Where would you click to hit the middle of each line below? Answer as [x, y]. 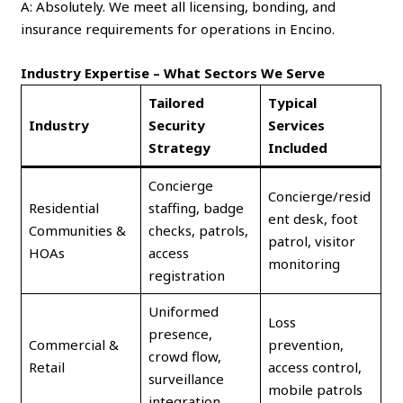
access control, [314, 367]
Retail [46, 367]
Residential [63, 207]
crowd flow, [184, 356]
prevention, [305, 344]
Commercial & [73, 344]
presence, [180, 333]
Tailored [176, 102]
